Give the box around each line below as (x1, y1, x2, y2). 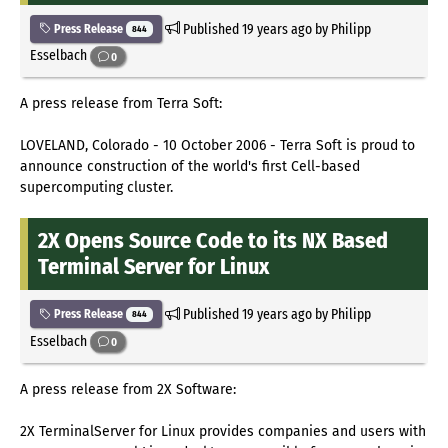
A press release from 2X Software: (20, 380, 236, 398)
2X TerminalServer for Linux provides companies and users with (20, 422, 426, 440)
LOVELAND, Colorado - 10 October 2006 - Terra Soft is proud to (20, 137, 415, 155)
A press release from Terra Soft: (20, 95, 222, 113)
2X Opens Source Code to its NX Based (38, 227, 388, 255)
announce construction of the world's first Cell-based (20, 158, 360, 176)
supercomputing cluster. (20, 179, 173, 197)
